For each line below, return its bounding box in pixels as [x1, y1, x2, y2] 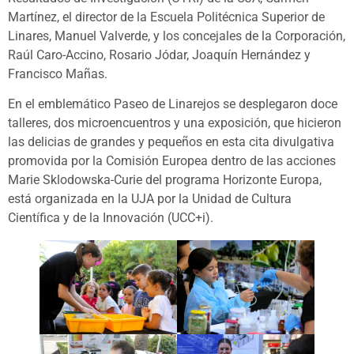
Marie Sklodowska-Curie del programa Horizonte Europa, [8, 172, 322, 188]
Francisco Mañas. [8, 66, 107, 81]
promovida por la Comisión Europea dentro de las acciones [8, 153, 336, 169]
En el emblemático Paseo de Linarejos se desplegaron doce [8, 96, 337, 112]
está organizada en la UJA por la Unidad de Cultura [8, 191, 292, 207]
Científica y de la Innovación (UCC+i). [8, 210, 213, 226]
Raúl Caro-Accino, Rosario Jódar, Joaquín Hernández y [8, 47, 311, 62]
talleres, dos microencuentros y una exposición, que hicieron [8, 115, 341, 131]
